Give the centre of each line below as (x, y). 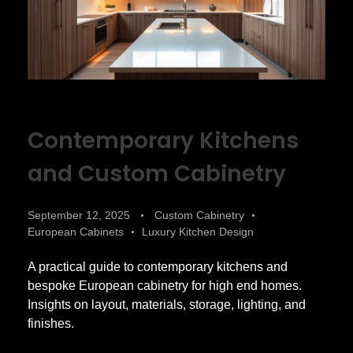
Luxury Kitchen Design (198, 231)
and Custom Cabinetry (157, 173)
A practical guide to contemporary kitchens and (158, 266)
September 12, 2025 (79, 215)
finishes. (51, 323)
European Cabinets (76, 231)
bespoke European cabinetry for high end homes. (165, 285)
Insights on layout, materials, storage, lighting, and (167, 304)
